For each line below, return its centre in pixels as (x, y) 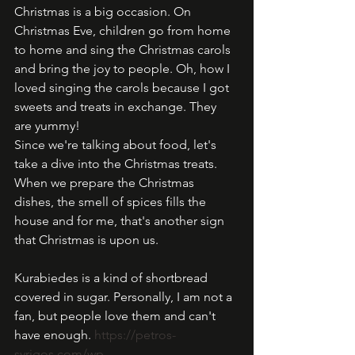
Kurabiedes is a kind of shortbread (113, 278)
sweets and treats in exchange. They (117, 107)
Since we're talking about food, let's (117, 145)
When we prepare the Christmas (106, 183)
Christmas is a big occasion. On (104, 11)
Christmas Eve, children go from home (124, 31)
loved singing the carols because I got (123, 88)
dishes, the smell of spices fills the (112, 202)
